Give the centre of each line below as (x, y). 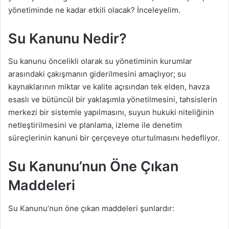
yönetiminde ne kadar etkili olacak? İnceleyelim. (94, 10)
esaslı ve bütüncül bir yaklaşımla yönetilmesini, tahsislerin (113, 100)
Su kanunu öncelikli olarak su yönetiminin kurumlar (100, 61)
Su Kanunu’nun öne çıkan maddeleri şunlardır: (91, 208)
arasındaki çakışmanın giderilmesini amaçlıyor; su (97, 74)
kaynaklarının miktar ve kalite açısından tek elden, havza (109, 87)
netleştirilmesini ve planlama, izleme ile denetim (95, 125)
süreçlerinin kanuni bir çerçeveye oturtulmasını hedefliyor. (114, 138)
